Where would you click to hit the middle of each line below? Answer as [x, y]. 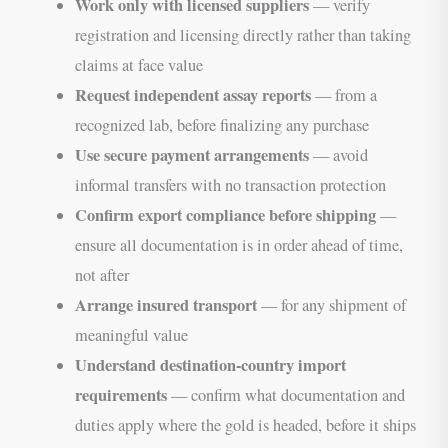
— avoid [338, 154]
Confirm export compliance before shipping [225, 214]
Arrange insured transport [165, 304]
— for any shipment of [331, 304]
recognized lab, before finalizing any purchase [221, 124]
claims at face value [138, 64]
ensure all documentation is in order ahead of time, [238, 244]
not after [101, 274]
